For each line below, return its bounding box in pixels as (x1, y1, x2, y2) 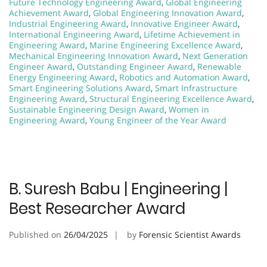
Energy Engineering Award (9, 71, 115, 83)
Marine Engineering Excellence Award (89, 39, 241, 51)
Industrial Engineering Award (9, 17, 126, 29)
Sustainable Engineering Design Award (9, 103, 164, 115)
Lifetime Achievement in (144, 28, 240, 40)
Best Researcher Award (9, 197, 185, 219)
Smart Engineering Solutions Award (9, 82, 151, 94)
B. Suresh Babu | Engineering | (9, 178, 228, 200)
